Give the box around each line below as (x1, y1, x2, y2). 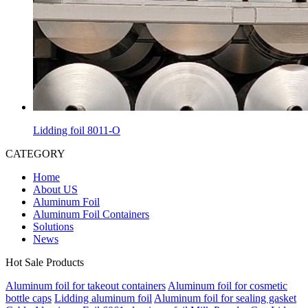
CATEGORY (5, 148, 65, 160)
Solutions (33, 221, 74, 233)
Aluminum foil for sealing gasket (154, 292, 296, 305)
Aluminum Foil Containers (33, 208, 149, 221)
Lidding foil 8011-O (33, 124, 120, 137)
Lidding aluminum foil (54, 292, 152, 305)
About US (33, 184, 78, 196)
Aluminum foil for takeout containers (5, 280, 166, 292)
